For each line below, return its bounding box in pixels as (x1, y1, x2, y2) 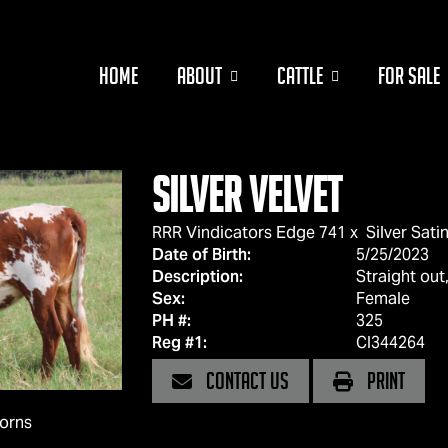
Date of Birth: (151, 244, 251, 265)
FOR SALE (378, 63, 440, 89)
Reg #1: (151, 332, 207, 353)
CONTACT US (201, 368, 289, 394)
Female (355, 288, 410, 309)
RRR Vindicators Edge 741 (151, 222, 346, 243)
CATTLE (277, 63, 323, 89)
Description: (151, 266, 243, 287)
